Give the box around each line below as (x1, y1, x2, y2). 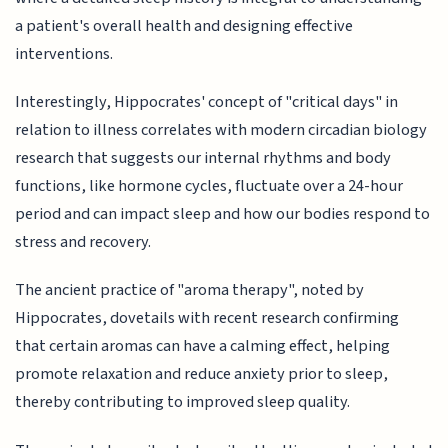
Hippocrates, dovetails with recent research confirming (15, 306, 400, 331)
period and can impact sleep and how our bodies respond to (15, 201, 431, 226)
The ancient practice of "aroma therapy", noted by (15, 278, 365, 303)
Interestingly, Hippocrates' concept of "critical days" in (15, 89, 399, 114)
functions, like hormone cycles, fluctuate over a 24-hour (15, 173, 404, 198)
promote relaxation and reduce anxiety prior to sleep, (15, 362, 389, 387)
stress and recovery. (15, 229, 152, 254)
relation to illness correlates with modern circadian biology (15, 117, 428, 142)
